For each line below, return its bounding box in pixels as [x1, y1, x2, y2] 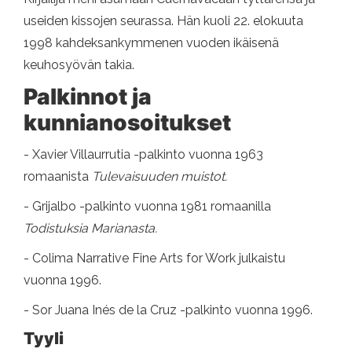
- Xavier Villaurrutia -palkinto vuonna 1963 [24, 147, 263, 163]
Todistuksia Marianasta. [24, 221, 157, 236]
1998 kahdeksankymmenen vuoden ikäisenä [24, 35, 279, 51]
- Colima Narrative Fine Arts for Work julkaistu [24, 251, 285, 266]
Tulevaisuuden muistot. [92, 169, 227, 185]
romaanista [24, 169, 92, 185]
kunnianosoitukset [24, 109, 231, 137]
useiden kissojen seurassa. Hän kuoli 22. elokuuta [24, 13, 303, 29]
